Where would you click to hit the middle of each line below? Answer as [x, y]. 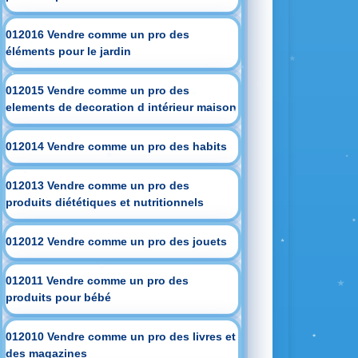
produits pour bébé [59, 297]
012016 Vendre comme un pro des [98, 34]
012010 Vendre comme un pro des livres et [121, 336]
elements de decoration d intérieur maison [121, 107]
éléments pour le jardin [69, 51]
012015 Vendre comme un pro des [98, 90]
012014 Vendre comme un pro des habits [117, 146]
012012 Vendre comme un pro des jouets [117, 241]
